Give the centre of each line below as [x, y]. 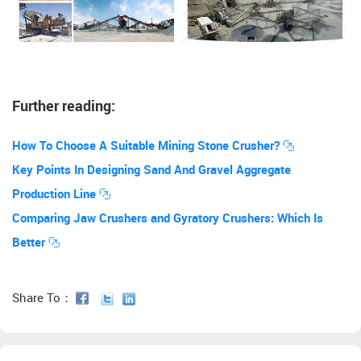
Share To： [44, 299]
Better [30, 243]
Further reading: [64, 106]
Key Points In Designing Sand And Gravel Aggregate [151, 170]
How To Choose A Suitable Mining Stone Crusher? [147, 146]
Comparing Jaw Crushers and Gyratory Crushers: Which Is [168, 219]
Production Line [56, 195]
